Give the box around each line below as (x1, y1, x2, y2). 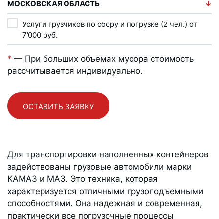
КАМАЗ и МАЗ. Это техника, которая (7, 174, 158, 184)
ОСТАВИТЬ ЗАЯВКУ (23, 101, 94, 111)
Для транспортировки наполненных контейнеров (7, 150, 209, 160)
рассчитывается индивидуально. (7, 66, 143, 76)
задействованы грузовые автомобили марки (7, 162, 192, 172)
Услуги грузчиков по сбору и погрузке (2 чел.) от (22, 20, 197, 29)
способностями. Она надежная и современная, (7, 198, 202, 209)
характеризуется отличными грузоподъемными (7, 186, 203, 197)
